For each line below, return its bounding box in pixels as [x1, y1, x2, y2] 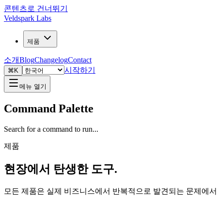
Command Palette [4, 102, 93, 115]
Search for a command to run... [4, 124, 98, 133]
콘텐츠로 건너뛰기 [4, 4, 68, 13]
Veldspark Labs [4, 14, 51, 22]
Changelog [34, 56, 68, 64]
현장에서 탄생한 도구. [4, 162, 117, 175]
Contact [68, 56, 92, 64]
